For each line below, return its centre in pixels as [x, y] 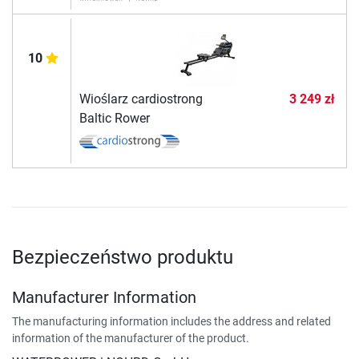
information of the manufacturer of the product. [131, 338]
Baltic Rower [114, 118]
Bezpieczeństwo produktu [123, 257]
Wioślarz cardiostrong [141, 99]
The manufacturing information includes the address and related [171, 321]
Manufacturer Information [104, 297]
